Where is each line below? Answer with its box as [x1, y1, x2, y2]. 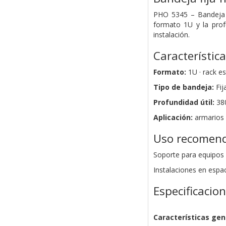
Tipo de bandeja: [153, 82, 214, 92]
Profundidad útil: [153, 97, 216, 107]
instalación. [153, 30, 190, 40]
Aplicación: [153, 112, 193, 123]
